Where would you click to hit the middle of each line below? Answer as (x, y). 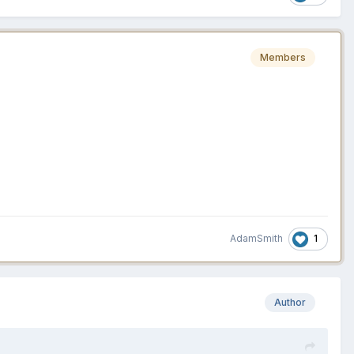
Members (283, 57)
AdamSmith (256, 239)
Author (290, 303)
